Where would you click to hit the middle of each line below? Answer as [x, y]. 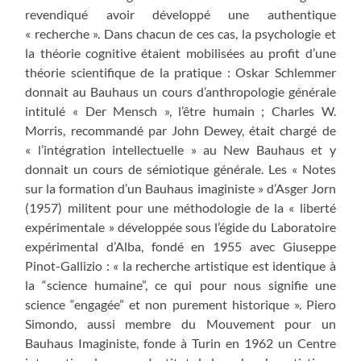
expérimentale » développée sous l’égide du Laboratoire [180, 226]
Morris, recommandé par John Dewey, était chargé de [180, 130]
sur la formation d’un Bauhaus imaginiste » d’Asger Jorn [180, 188]
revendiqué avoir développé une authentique [180, 14]
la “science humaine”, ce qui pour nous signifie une [180, 284]
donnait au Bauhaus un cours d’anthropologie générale [180, 91]
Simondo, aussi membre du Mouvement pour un [180, 323]
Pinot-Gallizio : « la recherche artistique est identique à [180, 265]
